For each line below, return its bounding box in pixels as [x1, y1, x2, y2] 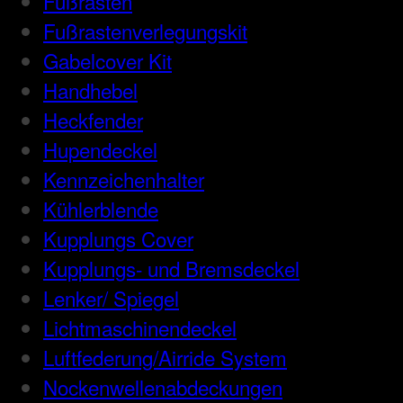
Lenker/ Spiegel [43, 283, 179, 313]
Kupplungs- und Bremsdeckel [43, 254, 300, 283]
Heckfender [43, 105, 143, 135]
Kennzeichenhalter [43, 165, 204, 194]
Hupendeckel [43, 135, 157, 165]
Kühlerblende [43, 194, 158, 224]
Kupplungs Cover [43, 224, 193, 254]
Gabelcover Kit [43, 46, 172, 76]
